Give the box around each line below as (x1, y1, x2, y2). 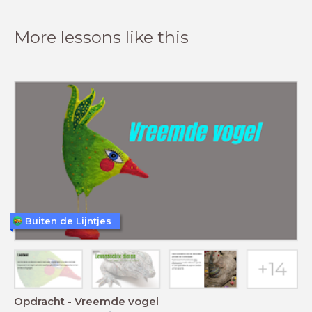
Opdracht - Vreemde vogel (14, 295, 159, 309)
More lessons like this (14, 26, 189, 47)
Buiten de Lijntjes (25, 214, 111, 226)
